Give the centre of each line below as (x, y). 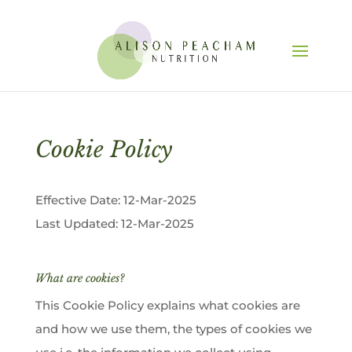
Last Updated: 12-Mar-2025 (114, 224)
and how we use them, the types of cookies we (173, 329)
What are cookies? (80, 278)
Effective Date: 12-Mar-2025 (115, 200)
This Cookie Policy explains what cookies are (167, 305)
